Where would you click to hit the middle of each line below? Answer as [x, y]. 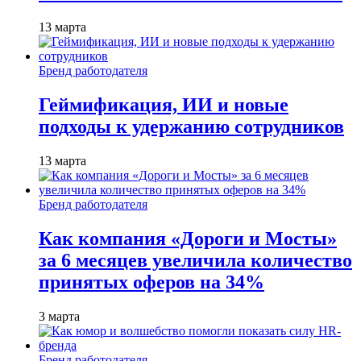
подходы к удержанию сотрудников [191, 127]
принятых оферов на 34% [151, 282]
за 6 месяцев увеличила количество [195, 260]
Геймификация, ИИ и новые [164, 105]
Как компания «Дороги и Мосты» [188, 238]
